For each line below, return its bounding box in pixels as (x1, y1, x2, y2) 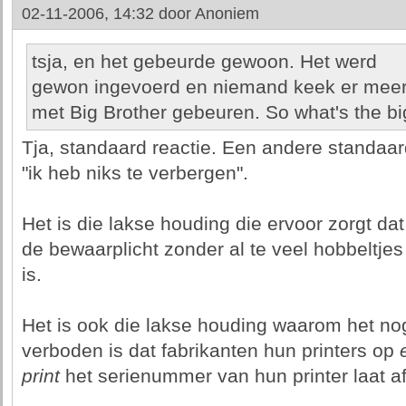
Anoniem (194, 5, 259, 23)
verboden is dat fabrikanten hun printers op (21, 340, 400, 362)
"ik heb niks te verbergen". (21, 162, 248, 184)
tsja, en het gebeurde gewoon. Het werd (31, 51, 377, 72)
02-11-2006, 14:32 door (21, 5, 195, 23)
